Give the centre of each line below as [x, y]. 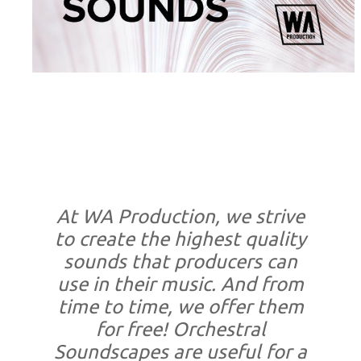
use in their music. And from [180, 284]
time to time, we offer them [180, 306]
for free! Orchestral [180, 329]
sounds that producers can [180, 261]
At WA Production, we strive [180, 216]
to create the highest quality [180, 239]
